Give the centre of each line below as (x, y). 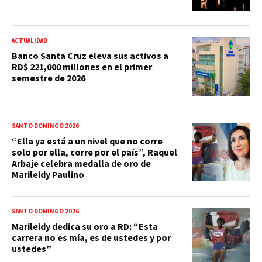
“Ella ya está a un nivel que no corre (87, 141)
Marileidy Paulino (48, 175)
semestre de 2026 (49, 78)
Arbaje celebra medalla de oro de (81, 163)
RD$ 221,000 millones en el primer (82, 67)
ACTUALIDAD (30, 40)
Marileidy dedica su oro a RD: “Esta (85, 227)
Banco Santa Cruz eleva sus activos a (90, 56)
